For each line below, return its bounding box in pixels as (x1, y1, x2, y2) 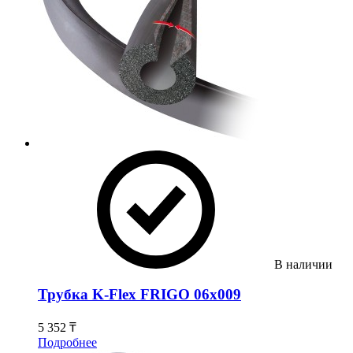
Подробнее (38, 336, 97, 349)
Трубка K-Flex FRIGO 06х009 (38, 286, 241, 303)
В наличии (274, 257, 333, 271)
